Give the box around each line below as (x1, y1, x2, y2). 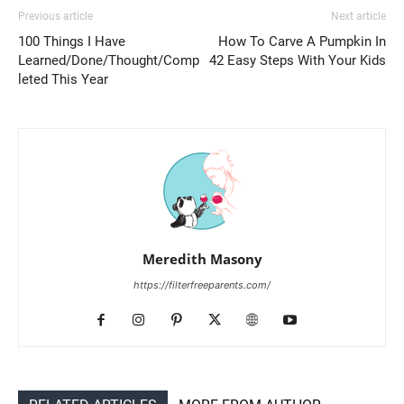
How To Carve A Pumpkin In (218, 33, 386, 50)
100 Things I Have (18, 33, 125, 50)
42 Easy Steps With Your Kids (209, 52, 386, 69)
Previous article (18, 10, 93, 23)
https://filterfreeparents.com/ (133, 279, 271, 292)
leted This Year (18, 71, 108, 88)
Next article (331, 10, 386, 23)
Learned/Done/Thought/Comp (18, 52, 199, 69)
